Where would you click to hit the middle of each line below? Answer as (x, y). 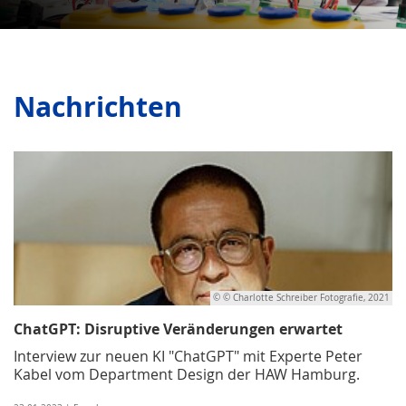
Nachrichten (98, 106)
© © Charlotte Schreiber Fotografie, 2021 (301, 297)
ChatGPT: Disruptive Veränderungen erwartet (178, 329)
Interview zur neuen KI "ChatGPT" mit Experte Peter (188, 356)
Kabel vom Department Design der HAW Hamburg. (187, 374)
